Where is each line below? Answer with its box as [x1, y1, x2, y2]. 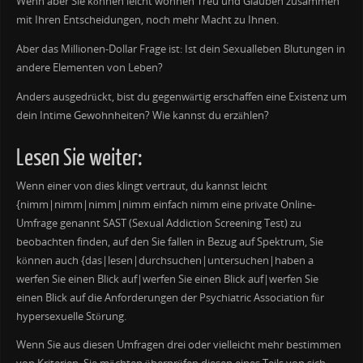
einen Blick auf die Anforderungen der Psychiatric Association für [15, 290, 324, 305]
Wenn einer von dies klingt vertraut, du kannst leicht [15, 178, 267, 193]
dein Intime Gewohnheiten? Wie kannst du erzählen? [15, 108, 269, 122]
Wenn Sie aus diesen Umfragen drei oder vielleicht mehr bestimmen [15, 338, 341, 352]
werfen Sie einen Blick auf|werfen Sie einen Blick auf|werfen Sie [15, 271, 318, 286]
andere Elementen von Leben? [15, 60, 163, 75]
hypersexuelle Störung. [15, 309, 126, 323]
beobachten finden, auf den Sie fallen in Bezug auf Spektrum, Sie [15, 234, 323, 249]
